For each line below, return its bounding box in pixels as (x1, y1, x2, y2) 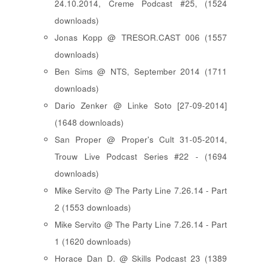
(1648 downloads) (55, 117, 124, 129)
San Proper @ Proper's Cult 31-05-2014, (55, 134, 227, 146)
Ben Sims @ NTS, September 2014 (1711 (55, 66, 227, 78)
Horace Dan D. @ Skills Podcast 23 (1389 (55, 253, 227, 265)
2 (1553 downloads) (55, 202, 131, 214)
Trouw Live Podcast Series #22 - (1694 (55, 151, 227, 163)
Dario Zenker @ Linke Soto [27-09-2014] (55, 100, 227, 112)
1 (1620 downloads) (55, 236, 131, 248)
